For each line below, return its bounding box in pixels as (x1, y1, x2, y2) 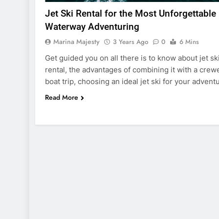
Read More (45, 92, 78, 102)
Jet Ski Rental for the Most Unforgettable (45, 7, 216, 19)
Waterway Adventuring (45, 21, 139, 32)
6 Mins (179, 37, 199, 46)
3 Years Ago (113, 37, 148, 46)
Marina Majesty (53, 36, 100, 46)
